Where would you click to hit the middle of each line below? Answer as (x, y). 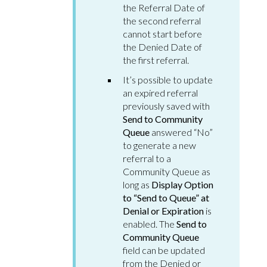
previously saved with (166, 105)
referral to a (147, 158)
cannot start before (162, 33)
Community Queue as (167, 171)
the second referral (162, 20)
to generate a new (159, 145)
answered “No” (182, 132)
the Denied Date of (162, 46)
